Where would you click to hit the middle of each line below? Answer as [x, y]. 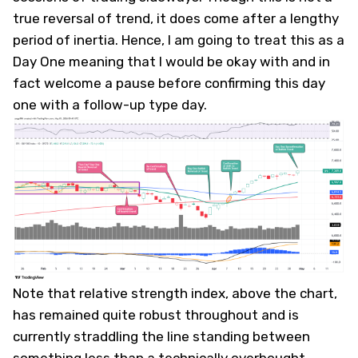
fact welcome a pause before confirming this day [169, 83]
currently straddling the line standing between [161, 337]
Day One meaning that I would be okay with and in [171, 62]
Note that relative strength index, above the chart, [175, 294]
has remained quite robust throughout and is [156, 315]
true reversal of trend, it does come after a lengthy [176, 18]
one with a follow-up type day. [110, 105]
